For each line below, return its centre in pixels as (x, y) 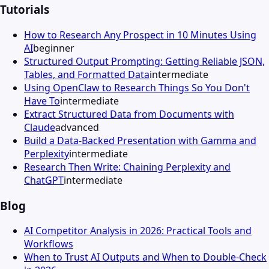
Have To (42, 101)
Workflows (49, 244)
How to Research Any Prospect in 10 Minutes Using (140, 35)
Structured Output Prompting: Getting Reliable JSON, (144, 61)
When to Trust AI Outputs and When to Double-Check (145, 257)
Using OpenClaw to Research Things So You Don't (137, 87)
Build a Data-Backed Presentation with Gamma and (140, 140)
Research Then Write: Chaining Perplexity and (127, 167)
